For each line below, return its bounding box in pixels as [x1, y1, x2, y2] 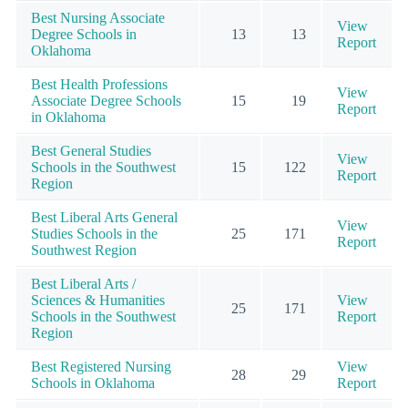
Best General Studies [31, 142, 151, 158]
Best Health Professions [31, 76, 168, 92]
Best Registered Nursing [31, 358, 171, 374]
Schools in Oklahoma [31, 374, 155, 391]
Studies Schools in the [31, 225, 158, 241]
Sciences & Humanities [31, 291, 165, 308]
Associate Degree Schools [31, 92, 181, 108]
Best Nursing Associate [31, 9, 165, 25]
